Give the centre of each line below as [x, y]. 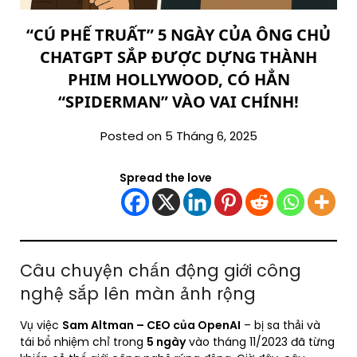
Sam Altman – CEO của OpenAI [151, 326]
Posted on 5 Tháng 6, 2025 [178, 136]
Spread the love [166, 178]
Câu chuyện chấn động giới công [161, 271]
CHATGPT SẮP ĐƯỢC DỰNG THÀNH [178, 57]
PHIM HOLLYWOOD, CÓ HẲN [178, 80]
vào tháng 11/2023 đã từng [260, 342]
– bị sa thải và [280, 326]
